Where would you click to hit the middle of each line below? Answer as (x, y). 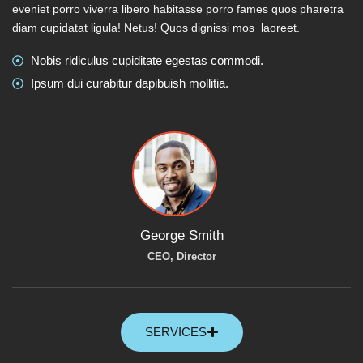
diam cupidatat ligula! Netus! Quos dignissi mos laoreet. (156, 28)
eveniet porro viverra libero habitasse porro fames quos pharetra (178, 9)
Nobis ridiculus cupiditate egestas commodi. (147, 61)
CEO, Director (181, 256)
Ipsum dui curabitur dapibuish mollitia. (129, 83)
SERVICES (175, 331)
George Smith (181, 235)
